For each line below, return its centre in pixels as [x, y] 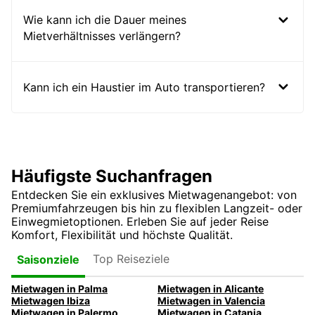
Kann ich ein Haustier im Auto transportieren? [144, 87]
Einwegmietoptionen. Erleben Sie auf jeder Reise [140, 222]
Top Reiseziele [131, 258]
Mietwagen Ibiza [51, 301]
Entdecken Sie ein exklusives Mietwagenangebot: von [154, 195]
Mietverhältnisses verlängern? [102, 36]
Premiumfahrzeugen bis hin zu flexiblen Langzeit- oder [157, 208]
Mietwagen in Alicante [210, 289]
